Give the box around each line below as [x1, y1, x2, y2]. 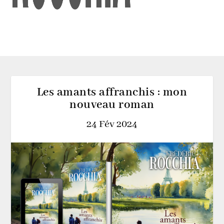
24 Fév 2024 [86, 118, 137, 130]
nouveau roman [69, 97, 154, 112]
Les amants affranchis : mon [36, 85, 187, 99]
